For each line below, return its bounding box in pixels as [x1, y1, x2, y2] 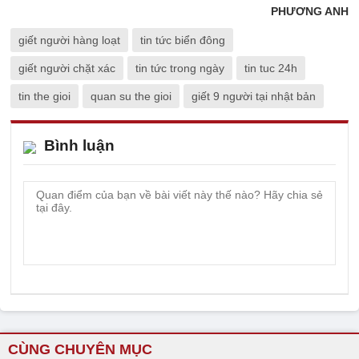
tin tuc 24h [244, 61, 297, 75]
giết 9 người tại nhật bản [192, 89, 316, 103]
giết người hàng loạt [18, 33, 120, 46]
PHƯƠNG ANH [271, 4, 349, 18]
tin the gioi [18, 89, 71, 103]
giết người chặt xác [18, 61, 115, 75]
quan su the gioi [91, 89, 171, 103]
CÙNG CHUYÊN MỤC [8, 341, 152, 357]
